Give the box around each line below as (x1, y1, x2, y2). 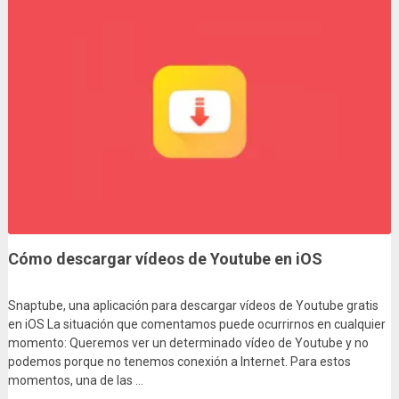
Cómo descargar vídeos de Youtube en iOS (7, 249, 322, 269)
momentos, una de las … (7, 373, 143, 388)
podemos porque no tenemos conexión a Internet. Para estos (7, 354, 351, 370)
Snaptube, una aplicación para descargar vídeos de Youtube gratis (7, 298, 379, 313)
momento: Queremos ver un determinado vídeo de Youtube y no (7, 336, 369, 351)
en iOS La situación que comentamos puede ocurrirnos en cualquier (7, 317, 386, 332)
